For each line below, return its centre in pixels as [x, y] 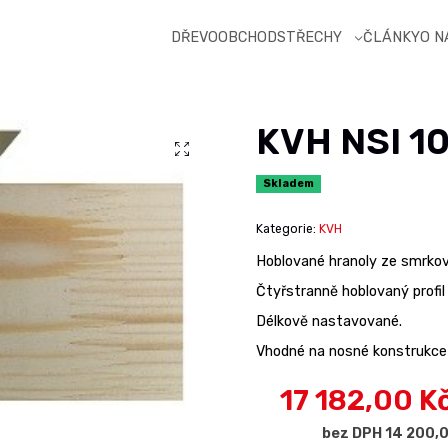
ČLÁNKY [391, 38]
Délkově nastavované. [329, 321]
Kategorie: [286, 229]
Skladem [289, 183]
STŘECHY [311, 38]
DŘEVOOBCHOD [224, 38]
